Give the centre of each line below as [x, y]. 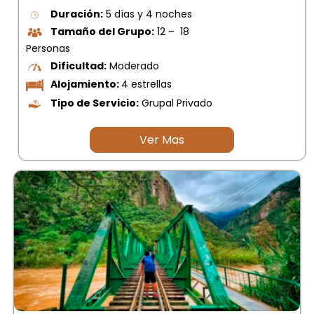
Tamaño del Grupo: [102, 32]
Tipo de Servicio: [95, 103]
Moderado [133, 66]
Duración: [77, 14]
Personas [48, 48]
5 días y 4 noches [148, 14]
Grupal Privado [176, 103]
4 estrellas [146, 84]
